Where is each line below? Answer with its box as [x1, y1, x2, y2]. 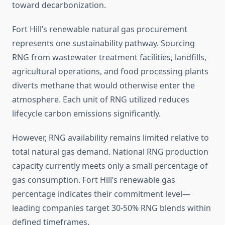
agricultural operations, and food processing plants [12, 66, 208, 77]
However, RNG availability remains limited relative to [12, 132, 209, 144]
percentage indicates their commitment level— [12, 188, 190, 200]
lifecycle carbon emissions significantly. [12, 108, 161, 120]
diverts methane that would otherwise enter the [12, 80, 195, 91]
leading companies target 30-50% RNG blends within [12, 202, 211, 214]
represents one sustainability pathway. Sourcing [12, 38, 195, 49]
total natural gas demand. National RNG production [12, 146, 208, 158]
